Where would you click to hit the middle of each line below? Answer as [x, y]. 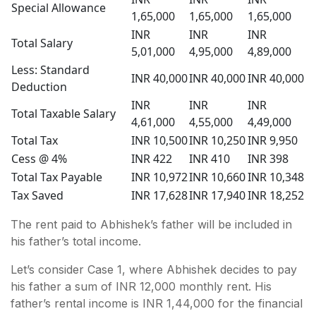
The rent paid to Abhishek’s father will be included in [151, 224]
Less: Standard [50, 69]
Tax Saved [37, 195]
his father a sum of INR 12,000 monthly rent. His [141, 286]
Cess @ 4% [39, 158]
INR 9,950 [273, 140]
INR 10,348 [276, 177]
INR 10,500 [159, 140]
